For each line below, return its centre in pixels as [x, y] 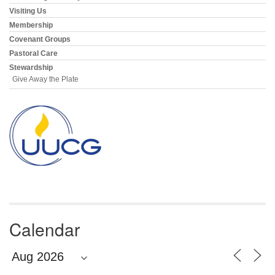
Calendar [45, 229]
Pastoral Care [33, 53]
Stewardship [31, 67]
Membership [31, 25]
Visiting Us [28, 11]
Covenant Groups [40, 39]
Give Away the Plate [45, 79]
